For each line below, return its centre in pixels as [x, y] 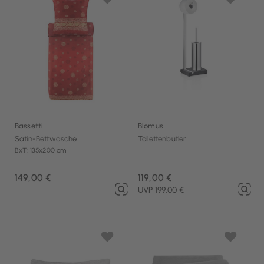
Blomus [151, 126]
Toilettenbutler [162, 138]
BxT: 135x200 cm [41, 150]
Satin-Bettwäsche [46, 138]
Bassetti [29, 126]
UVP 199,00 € [161, 190]
